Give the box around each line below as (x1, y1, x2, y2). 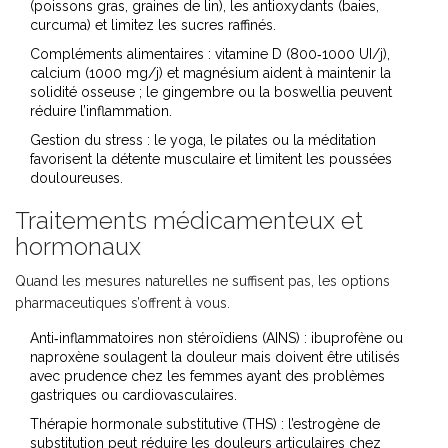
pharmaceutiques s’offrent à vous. (15, 295, 230, 312)
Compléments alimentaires (30, 46, 204, 63)
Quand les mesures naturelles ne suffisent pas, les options (15, 273, 390, 290)
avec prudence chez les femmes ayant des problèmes (30, 368, 385, 385)
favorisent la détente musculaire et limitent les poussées (30, 151, 392, 168)
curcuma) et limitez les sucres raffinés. (30, 17, 276, 34)
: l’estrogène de (277, 416, 380, 433)
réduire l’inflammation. (30, 103, 172, 120)
